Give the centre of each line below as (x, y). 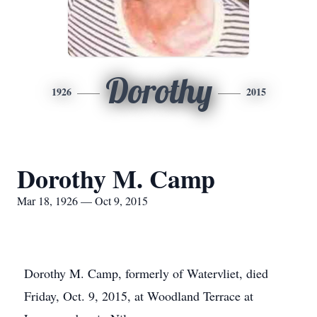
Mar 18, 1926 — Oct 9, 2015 (82, 201)
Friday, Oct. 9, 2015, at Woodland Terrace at (139, 296)
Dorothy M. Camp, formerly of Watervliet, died (146, 273)
